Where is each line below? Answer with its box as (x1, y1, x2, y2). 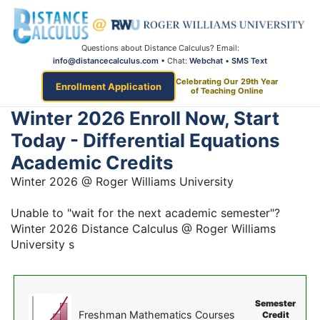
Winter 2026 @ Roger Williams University (11, 174, 234, 189)
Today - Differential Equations (11, 129, 280, 152)
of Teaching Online (191, 86, 264, 96)
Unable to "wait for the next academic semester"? (11, 206, 280, 221)
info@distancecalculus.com (53, 56, 159, 66)
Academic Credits (11, 151, 174, 174)
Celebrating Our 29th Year (176, 76, 279, 87)
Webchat (189, 56, 223, 66)
